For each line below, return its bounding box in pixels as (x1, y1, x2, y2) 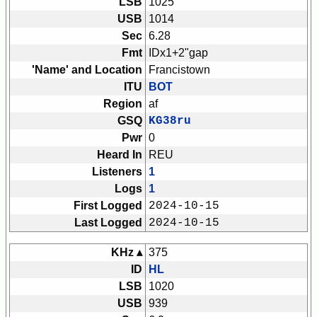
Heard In (97, 149, 142, 161)
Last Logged (74, 217, 142, 229)
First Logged (74, 200, 142, 212)
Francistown (149, 64, 210, 76)
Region (103, 98, 142, 110)
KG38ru (149, 115, 191, 128)
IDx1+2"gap (149, 47, 208, 59)
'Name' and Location (32, 64, 142, 76)
